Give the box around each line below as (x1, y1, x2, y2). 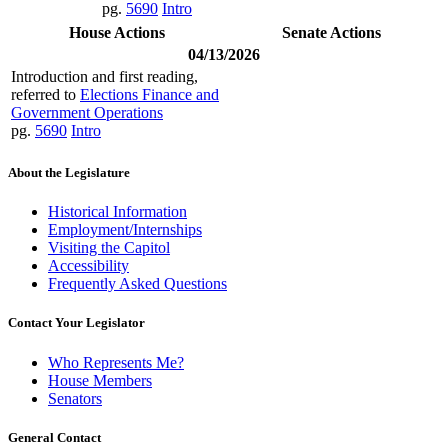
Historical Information (48, 203, 187, 221)
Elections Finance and (80, 85, 219, 103)
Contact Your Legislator (8, 315, 145, 331)
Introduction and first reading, (11, 67, 198, 85)
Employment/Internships (48, 221, 202, 239)
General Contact (8, 429, 101, 445)
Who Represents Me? (48, 353, 184, 371)
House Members (48, 371, 152, 389)
